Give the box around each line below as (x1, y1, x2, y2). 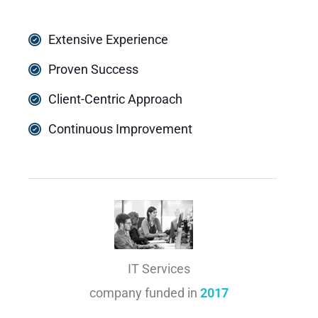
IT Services (128, 261, 190, 276)
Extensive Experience (48, 32, 168, 48)
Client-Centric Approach (48, 92, 182, 107)
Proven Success (48, 62, 138, 77)
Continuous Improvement (48, 121, 192, 137)
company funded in (89, 285, 200, 300)
